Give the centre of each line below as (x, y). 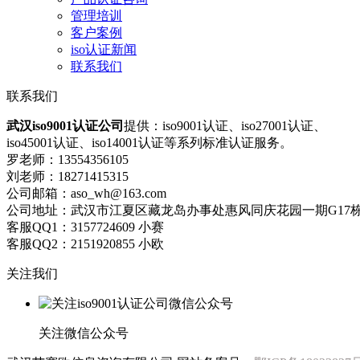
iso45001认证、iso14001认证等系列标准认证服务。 (149, 142)
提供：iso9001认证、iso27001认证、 (225, 125)
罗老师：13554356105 (67, 159)
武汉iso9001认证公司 (65, 125)
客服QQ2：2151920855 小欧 (85, 243)
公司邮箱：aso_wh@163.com (86, 193)
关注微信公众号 (84, 333)
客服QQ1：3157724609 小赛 (85, 227)
